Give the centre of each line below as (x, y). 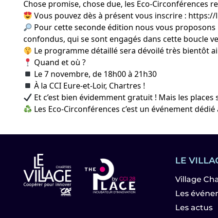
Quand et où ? (59, 62)
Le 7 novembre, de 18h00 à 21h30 (95, 74)
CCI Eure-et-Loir (77, 86)
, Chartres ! (125, 86)
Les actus (194, 208)
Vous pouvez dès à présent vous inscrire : (110, 16)
